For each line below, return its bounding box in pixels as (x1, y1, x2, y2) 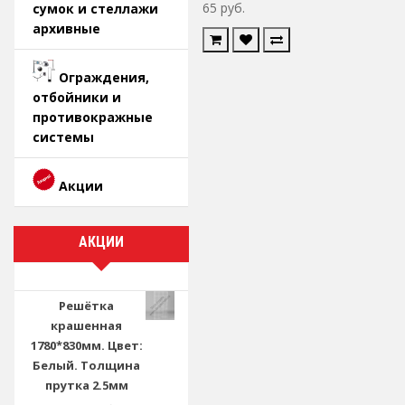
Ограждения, (59, 69, 149, 86)
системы (33, 128, 94, 146)
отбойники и (33, 89, 121, 106)
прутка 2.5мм (44, 377, 128, 393)
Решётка (59, 297, 115, 314)
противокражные (33, 108, 153, 126)
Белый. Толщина (33, 357, 141, 373)
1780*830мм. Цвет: (30, 337, 143, 353)
